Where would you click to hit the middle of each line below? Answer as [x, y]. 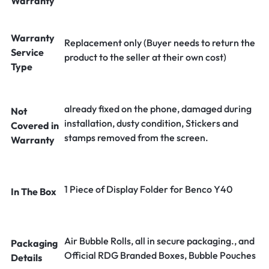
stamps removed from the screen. [136, 138]
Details [26, 258]
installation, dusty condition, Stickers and [151, 123]
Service [27, 52]
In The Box [34, 192]
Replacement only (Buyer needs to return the [160, 43]
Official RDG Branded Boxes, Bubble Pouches [160, 255]
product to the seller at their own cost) [145, 57]
